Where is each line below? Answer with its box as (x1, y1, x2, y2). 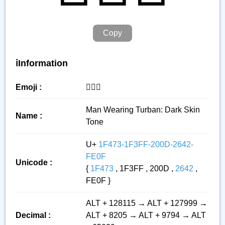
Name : (16, 111, 42, 120)
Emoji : (16, 83, 42, 91)
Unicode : (16, 158, 52, 167)
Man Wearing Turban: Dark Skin (86, 105, 200, 114)
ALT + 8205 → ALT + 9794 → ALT (86, 211, 206, 219)
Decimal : (16, 211, 51, 219)
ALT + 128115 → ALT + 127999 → (86, 199, 207, 207)
